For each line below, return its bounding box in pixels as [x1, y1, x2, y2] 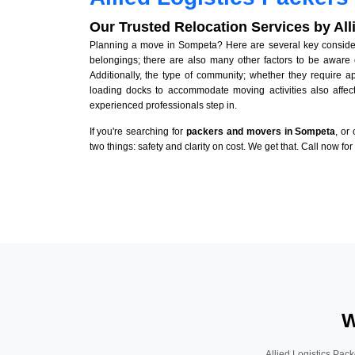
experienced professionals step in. [89, 100, 237, 112]
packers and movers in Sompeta [185, 126, 336, 138]
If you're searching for [89, 126, 186, 138]
